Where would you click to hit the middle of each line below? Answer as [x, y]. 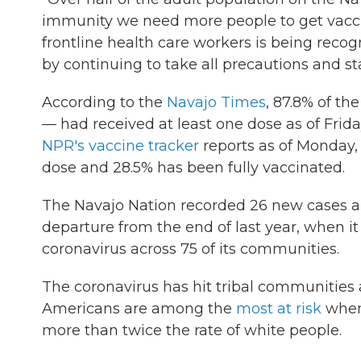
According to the [104, 102]
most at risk [279, 309]
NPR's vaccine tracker [120, 146]
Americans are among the [139, 309]
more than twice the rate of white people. [192, 330]
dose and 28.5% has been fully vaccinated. [193, 168]
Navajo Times [216, 102]
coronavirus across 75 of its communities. [191, 249]
